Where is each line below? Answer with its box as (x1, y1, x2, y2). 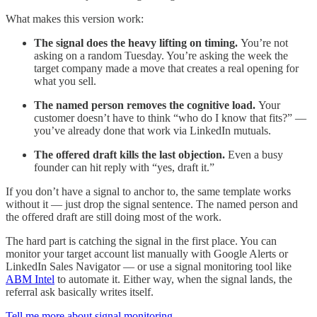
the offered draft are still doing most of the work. (6, 210, 221, 223)
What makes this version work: (6, 12, 144, 25)
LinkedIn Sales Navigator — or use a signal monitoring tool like (6, 260, 292, 272)
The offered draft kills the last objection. (34, 148, 228, 161)
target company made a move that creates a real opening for (34, 62, 299, 74)
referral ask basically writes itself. (6, 285, 154, 298)
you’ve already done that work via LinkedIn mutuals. (34, 124, 271, 137)
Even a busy (228, 148, 283, 161)
